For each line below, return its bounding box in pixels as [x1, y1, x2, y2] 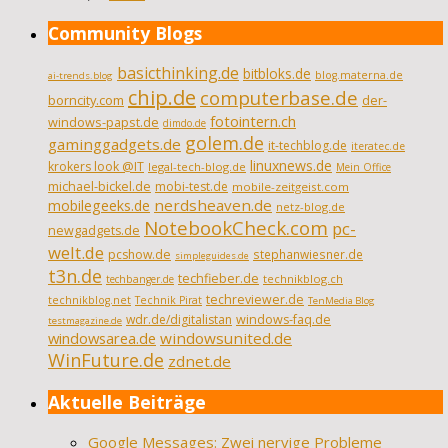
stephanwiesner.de [253, 246, 363, 263]
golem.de [185, 131, 264, 156]
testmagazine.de [48, 314, 122, 328]
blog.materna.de [315, 68, 403, 83]
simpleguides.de [175, 249, 249, 263]
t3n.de [48, 264, 102, 289]
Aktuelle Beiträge [48, 390, 206, 415]
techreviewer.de [206, 291, 304, 309]
